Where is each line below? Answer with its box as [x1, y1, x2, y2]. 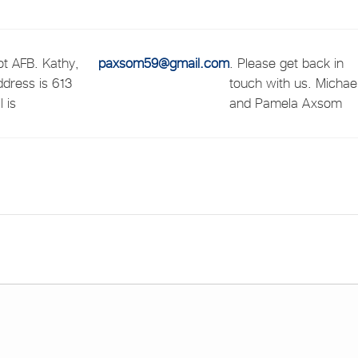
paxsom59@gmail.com [97, 54, 229, 71]
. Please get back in [229, 54, 344, 71]
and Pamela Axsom [229, 94, 342, 111]
